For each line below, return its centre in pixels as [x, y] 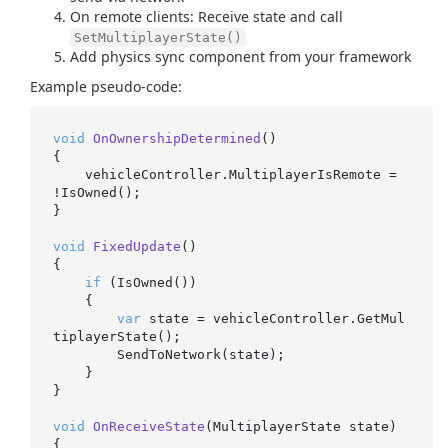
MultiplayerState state [300, 426]
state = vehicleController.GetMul [272, 318]
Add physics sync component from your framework [240, 56]
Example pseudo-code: [106, 86]
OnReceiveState [148, 426]
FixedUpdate [136, 246]
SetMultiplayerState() [158, 37]
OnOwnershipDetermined [176, 138]
